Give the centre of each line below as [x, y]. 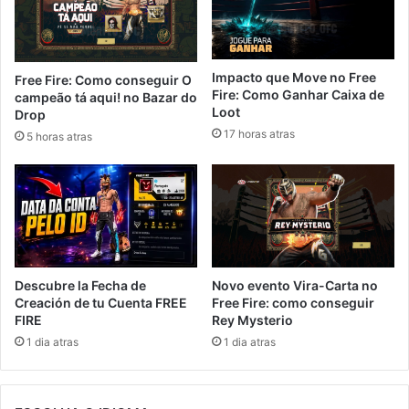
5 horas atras [59, 137]
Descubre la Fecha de [80, 286]
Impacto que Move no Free [294, 78]
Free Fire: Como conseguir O [103, 80]
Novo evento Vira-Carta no [295, 285]
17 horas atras [259, 134]
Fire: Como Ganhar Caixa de [298, 95]
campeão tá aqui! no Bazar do [106, 98]
